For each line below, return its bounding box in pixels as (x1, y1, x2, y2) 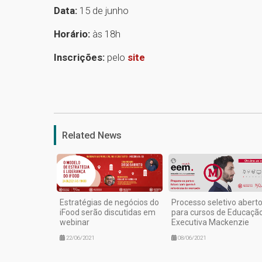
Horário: (54, 27, 90, 40)
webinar (60, 218, 89, 227)
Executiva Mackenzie (171, 218, 249, 227)
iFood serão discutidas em (60, 208, 156, 218)
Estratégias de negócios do (60, 198, 159, 208)
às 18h (90, 27, 120, 40)
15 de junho (80, 4, 129, 16)
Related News (62, 129, 122, 141)
